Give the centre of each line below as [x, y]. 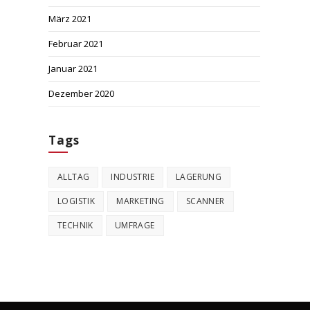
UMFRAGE [135, 225]
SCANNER [205, 201]
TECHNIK [75, 225]
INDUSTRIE [133, 177]
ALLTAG [74, 177]
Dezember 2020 [81, 93]
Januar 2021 [73, 69]
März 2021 [70, 19]
